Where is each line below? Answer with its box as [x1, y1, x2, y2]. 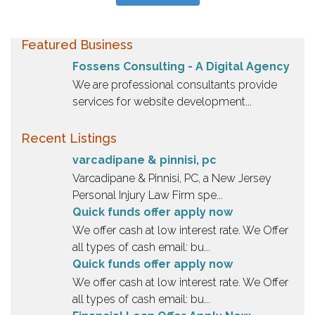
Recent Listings [21, 131, 117, 146]
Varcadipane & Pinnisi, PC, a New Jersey [72, 172, 271, 186]
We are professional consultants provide [72, 78, 277, 92]
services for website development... [72, 95, 252, 109]
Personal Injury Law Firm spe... [72, 188, 223, 202]
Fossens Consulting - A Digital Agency [72, 60, 290, 74]
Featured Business [21, 37, 133, 53]
